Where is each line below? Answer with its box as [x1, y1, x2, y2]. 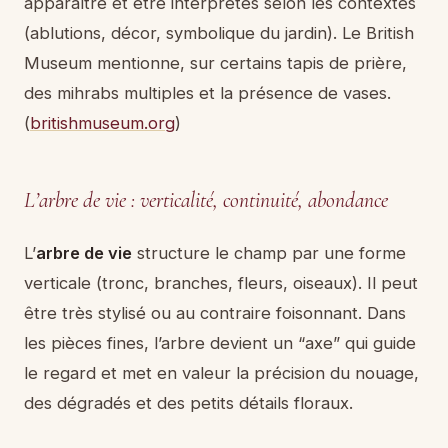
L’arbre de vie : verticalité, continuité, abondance [24, 187, 388, 214]
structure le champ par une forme [132, 243, 406, 264]
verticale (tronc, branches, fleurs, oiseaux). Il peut [24, 273, 418, 294]
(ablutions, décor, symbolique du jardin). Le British [24, 22, 414, 43]
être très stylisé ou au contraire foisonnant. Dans [24, 303, 406, 324]
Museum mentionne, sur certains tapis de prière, [24, 52, 407, 73]
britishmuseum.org [30, 112, 175, 133]
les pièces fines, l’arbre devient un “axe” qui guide [24, 333, 416, 354]
